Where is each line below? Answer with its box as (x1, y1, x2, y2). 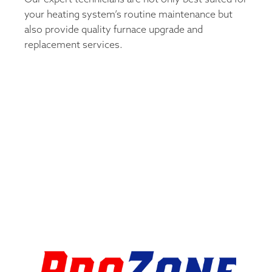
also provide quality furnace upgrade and (24, 24, 203, 36)
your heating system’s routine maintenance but (24, 8, 233, 21)
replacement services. (24, 39, 123, 51)
